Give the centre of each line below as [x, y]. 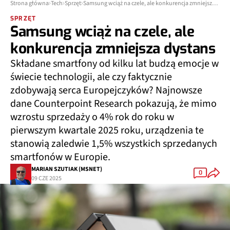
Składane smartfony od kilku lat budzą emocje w [114, 63]
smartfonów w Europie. [60, 157]
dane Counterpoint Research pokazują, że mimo [113, 103]
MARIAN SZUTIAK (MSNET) [67, 168]
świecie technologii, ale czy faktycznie [91, 76]
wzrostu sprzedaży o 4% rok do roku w [92, 117]
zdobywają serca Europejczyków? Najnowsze [106, 90]
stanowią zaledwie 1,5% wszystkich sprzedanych [114, 143]
